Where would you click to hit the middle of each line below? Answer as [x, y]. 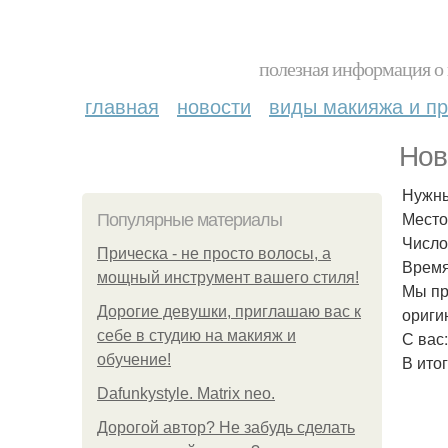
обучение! [134, 359]
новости [214, 105]
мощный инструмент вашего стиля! [228, 277]
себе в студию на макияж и [196, 335]
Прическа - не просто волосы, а [214, 253]
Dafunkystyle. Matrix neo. [186, 393]
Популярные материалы [189, 220]
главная [122, 105]
